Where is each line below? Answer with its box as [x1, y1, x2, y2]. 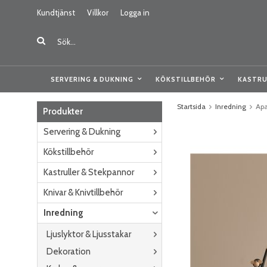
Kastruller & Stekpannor [44, 167, 134, 178]
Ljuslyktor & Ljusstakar [46, 229, 131, 240]
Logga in [120, 8, 150, 17]
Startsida [177, 102, 206, 111]
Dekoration [46, 246, 91, 257]
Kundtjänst [37, 8, 75, 17]
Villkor [87, 8, 108, 17]
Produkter [43, 106, 83, 117]
